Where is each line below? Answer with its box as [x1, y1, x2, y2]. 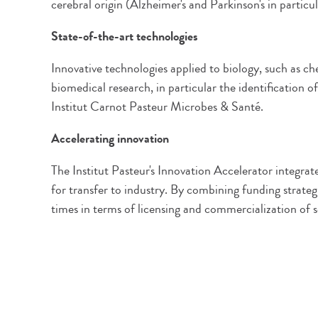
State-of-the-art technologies [51, 27, 198, 45]
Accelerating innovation [51, 129, 169, 148]
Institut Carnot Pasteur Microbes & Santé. [51, 97, 263, 116]
